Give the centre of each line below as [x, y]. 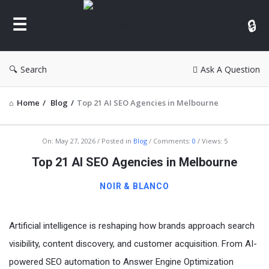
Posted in [117, 141]
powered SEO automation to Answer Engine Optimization [121, 262]
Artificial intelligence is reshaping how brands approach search [132, 226]
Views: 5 [214, 141]
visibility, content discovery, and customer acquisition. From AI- [133, 244]
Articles [34, 233]
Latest [28, 215]
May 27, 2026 [75, 141]
